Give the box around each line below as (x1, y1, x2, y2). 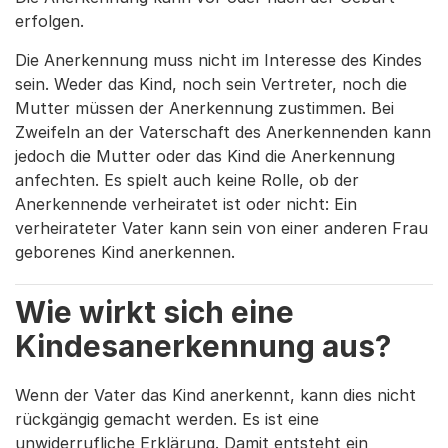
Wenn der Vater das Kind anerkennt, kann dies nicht (15, 385, 416, 406)
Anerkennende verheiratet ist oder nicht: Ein (15, 194, 357, 215)
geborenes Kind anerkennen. (15, 242, 235, 263)
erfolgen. (15, 11, 84, 32)
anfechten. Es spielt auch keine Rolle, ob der (15, 170, 359, 191)
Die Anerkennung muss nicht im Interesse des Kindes (15, 50, 422, 71)
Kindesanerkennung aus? (15, 328, 391, 365)
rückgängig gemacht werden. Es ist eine (15, 409, 319, 430)
